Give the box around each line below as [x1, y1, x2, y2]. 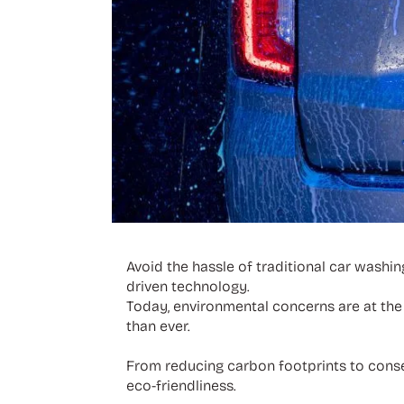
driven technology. [125, 277, 250, 295]
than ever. [125, 317, 194, 335]
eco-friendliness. [125, 376, 236, 394]
